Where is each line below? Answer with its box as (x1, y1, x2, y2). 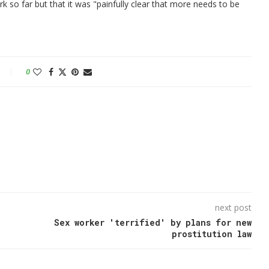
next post (214, 201, 252, 213)
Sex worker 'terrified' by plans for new (53, 216, 252, 228)
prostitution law (171, 228, 252, 240)
